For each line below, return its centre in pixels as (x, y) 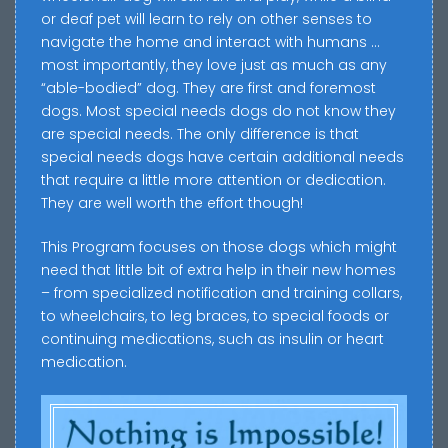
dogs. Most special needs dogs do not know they (218, 111)
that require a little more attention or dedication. (213, 180)
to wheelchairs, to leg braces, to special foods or (215, 316)
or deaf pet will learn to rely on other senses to (206, 19)
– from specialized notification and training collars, (221, 293)
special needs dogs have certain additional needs (222, 157)
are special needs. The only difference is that (200, 134)
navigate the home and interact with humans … (210, 42)
